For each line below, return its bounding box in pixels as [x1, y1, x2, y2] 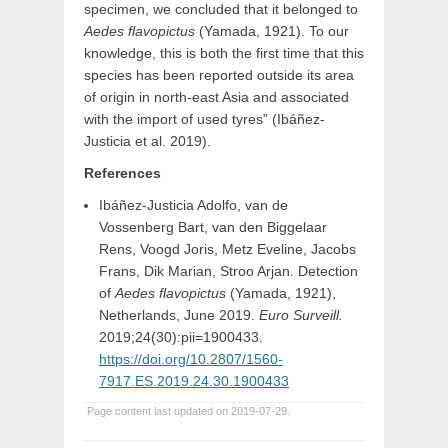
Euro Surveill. [259, 307, 343, 323]
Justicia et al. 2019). [84, 133, 211, 149]
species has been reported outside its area [84, 67, 354, 83]
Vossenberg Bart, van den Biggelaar [99, 219, 327, 235]
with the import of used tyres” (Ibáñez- [84, 111, 325, 127]
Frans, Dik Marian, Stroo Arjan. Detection [99, 263, 358, 279]
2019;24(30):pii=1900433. [99, 329, 263, 345]
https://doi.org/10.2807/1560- [99, 351, 283, 367]
